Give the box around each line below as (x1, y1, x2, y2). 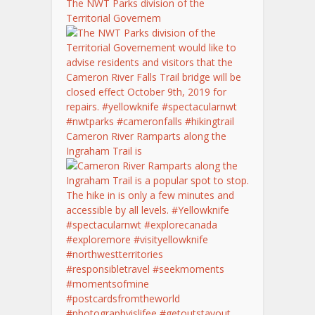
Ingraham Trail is (66, 144, 142, 158)
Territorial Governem (66, 11, 161, 25)
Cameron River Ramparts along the (66, 129, 226, 143)
